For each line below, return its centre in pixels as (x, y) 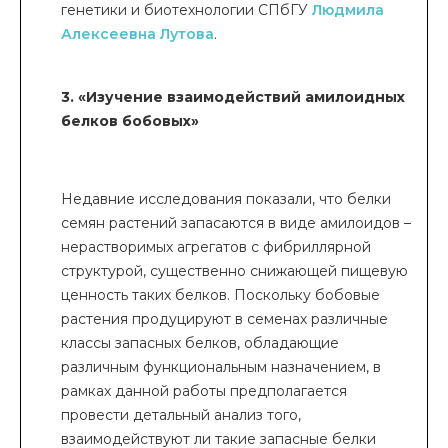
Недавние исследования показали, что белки (226, 199)
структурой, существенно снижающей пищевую (234, 271)
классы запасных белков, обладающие (200, 343)
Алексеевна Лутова (137, 34)
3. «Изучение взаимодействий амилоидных (233, 97)
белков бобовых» (130, 121)
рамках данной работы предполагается (204, 391)
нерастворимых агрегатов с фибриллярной (216, 247)
